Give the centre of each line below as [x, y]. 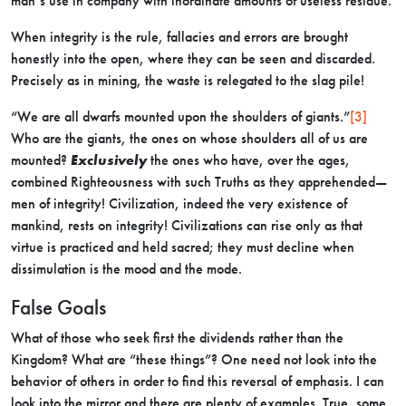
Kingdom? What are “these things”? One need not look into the [194, 359]
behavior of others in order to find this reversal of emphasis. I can [198, 381]
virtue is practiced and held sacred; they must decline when [183, 247]
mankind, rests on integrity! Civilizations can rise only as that [187, 225]
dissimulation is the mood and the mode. [126, 269]
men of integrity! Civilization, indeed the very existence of [179, 203]
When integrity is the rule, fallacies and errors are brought [179, 37]
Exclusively [109, 160]
